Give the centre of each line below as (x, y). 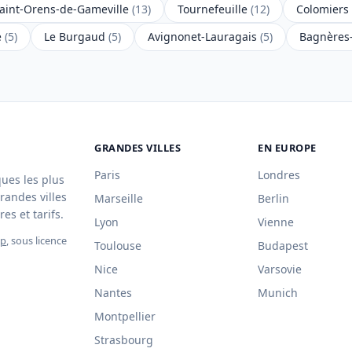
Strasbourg (124, 340)
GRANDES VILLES (138, 147)
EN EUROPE (287, 147)
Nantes (113, 293)
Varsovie (280, 269)
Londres (279, 175)
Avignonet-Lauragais (204, 37)
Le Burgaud (76, 37)
